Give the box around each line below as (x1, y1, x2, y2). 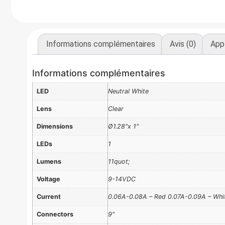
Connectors (36, 210, 73, 218)
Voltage (36, 175, 60, 183)
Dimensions (36, 122, 73, 130)
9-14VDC (107, 175, 136, 183)
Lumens (36, 157, 61, 165)
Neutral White (107, 87, 149, 95)
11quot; (107, 157, 130, 165)
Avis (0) (169, 39, 196, 49)
